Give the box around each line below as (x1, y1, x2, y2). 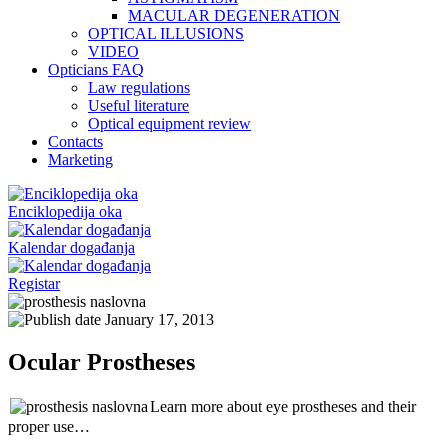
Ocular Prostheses (8, 348, 195, 375)
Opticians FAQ (48, 61, 144, 78)
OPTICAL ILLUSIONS (88, 25, 244, 42)
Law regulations (88, 79, 190, 96)
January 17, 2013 (101, 311, 214, 328)
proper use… (8, 417, 90, 435)
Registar (8, 275, 60, 292)
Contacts (48, 133, 103, 150)
